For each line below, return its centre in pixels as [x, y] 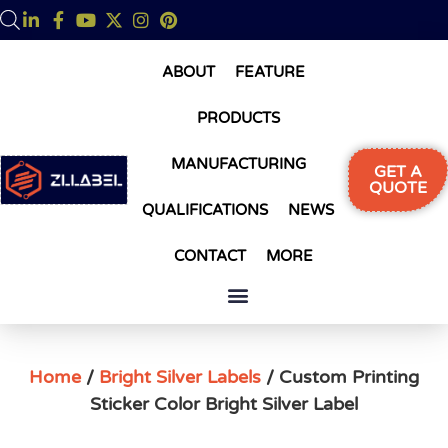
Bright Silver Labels [180, 376]
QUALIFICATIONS [205, 209]
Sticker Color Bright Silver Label [224, 403]
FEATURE [269, 71]
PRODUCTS [238, 117]
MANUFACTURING [238, 163]
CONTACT [209, 255]
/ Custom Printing [340, 376]
